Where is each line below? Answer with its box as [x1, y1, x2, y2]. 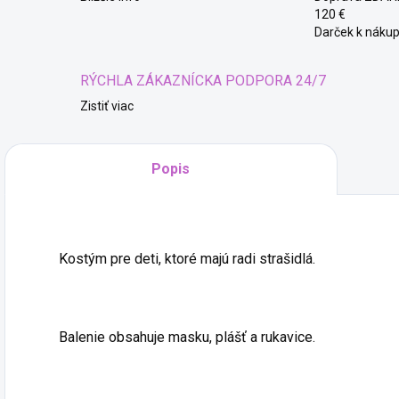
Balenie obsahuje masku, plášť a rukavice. [59, 329, 315, 346]
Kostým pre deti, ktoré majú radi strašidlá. [59, 250, 315, 267]
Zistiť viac [80, 99, 134, 113]
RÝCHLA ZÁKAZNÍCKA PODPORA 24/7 [80, 72, 326, 89]
